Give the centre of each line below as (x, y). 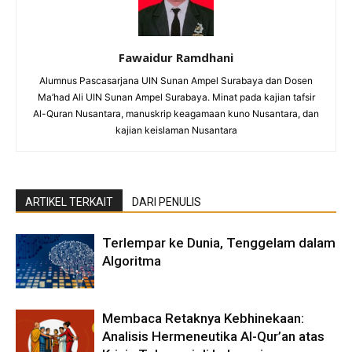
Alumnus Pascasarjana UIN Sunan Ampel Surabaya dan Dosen (176, 81)
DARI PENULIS (167, 202)
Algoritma (132, 261)
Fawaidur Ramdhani (176, 58)
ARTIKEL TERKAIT (69, 202)
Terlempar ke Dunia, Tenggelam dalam (219, 243)
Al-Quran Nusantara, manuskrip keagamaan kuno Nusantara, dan (176, 114)
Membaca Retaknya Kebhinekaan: (203, 319)
